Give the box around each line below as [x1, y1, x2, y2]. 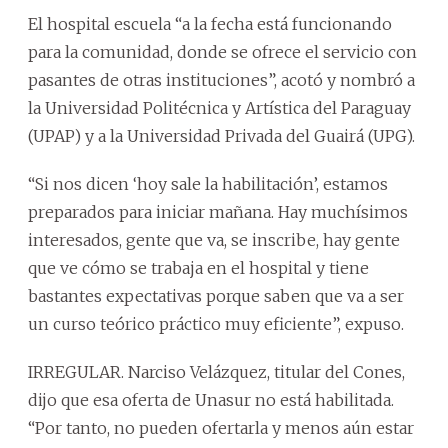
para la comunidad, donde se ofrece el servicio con [28, 42, 417, 62]
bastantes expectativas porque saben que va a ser [28, 286, 404, 306]
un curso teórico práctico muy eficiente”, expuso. [28, 314, 404, 334]
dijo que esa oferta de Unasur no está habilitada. [28, 390, 394, 410]
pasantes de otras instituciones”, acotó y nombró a [28, 70, 415, 90]
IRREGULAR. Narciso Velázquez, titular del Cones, [28, 362, 405, 382]
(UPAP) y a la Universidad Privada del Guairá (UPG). [28, 126, 415, 146]
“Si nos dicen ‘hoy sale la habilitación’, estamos [28, 174, 388, 194]
